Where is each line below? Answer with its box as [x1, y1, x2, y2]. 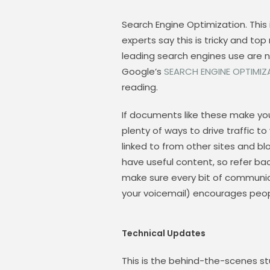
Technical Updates [122, 227, 206, 239]
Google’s [122, 65, 164, 78]
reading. [122, 81, 158, 93]
